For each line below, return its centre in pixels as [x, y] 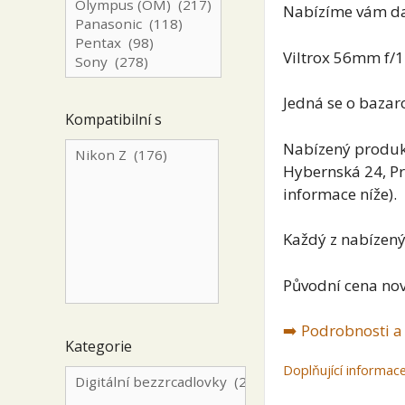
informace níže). [340, 193]
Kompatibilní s [113, 119]
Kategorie [99, 346]
